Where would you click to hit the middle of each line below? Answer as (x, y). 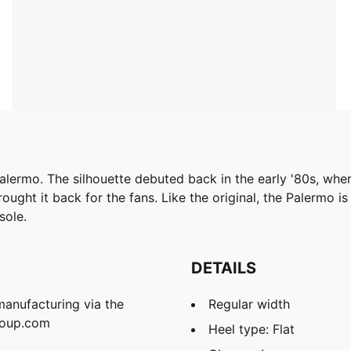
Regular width (249, 304)
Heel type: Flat (251, 329)
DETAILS (224, 268)
